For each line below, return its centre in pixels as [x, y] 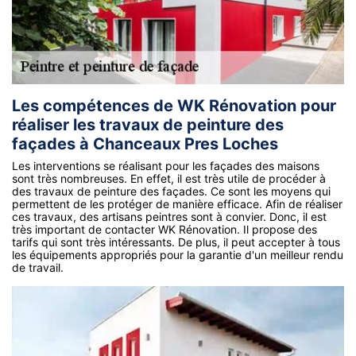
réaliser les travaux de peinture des [148, 125]
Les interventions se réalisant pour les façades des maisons [166, 166]
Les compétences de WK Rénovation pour [174, 106]
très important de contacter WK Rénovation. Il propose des [164, 230]
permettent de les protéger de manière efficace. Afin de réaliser [177, 204]
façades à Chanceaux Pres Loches [145, 144]
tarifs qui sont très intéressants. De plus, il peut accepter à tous [176, 242]
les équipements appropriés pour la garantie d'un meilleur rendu [178, 255]
